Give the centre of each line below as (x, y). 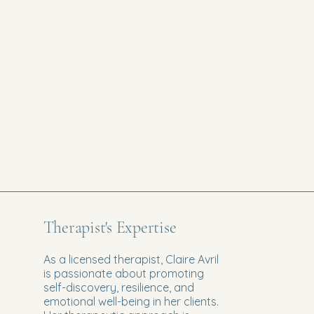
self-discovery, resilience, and (118, 287)
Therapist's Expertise (110, 227)
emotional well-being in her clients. (131, 301)
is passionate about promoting (123, 273)
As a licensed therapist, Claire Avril (131, 259)
